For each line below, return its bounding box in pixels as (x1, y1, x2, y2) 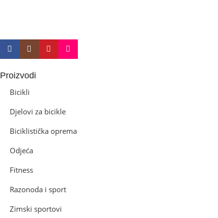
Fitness (10, 164, 33, 175)
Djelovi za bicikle (10, 106, 66, 116)
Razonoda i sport (10, 184, 66, 194)
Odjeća (10, 145, 33, 155)
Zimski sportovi (10, 203, 62, 214)
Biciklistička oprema (10, 126, 77, 136)
